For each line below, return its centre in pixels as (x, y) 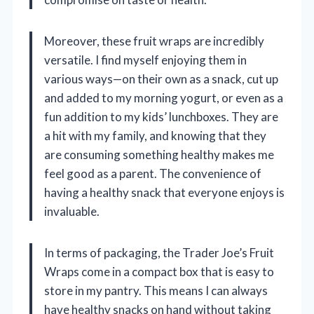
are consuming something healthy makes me (159, 155)
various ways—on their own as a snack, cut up (161, 79)
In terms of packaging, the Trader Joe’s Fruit (159, 253)
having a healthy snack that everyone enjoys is (164, 193)
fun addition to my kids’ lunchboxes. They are (161, 117)
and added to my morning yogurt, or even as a (164, 98)
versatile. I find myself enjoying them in (145, 60)
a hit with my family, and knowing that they (155, 136)
